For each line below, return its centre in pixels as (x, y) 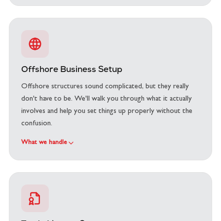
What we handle (44, 143)
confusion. (37, 124)
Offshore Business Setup (72, 70)
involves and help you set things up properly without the (107, 112)
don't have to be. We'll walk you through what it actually (107, 99)
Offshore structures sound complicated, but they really (105, 87)
